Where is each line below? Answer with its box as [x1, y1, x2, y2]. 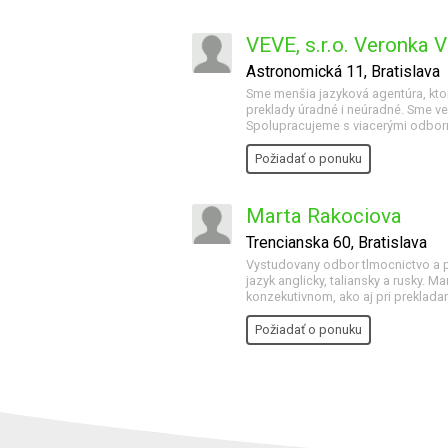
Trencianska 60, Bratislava [246, 233, 427, 252]
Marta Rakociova [246, 204, 402, 228]
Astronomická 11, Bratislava [246, 62, 440, 81]
